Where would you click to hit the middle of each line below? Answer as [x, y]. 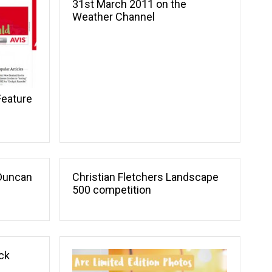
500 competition [112, 189]
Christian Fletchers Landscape [146, 177]
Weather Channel [114, 16]
